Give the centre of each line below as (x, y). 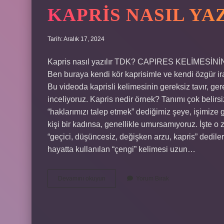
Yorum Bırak (152, 178)
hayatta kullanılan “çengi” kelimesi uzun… (121, 149)
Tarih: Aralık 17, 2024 (76, 39)
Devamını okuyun (82, 178)
